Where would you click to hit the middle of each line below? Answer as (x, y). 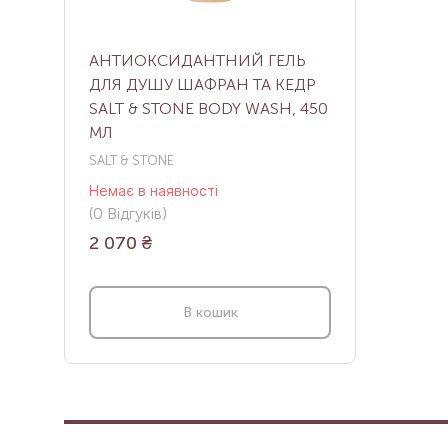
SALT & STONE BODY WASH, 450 (208, 109)
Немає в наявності (153, 191)
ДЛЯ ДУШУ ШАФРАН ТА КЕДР (202, 85)
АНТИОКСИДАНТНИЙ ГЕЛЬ (197, 61)
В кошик (210, 312)
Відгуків (132, 214)
